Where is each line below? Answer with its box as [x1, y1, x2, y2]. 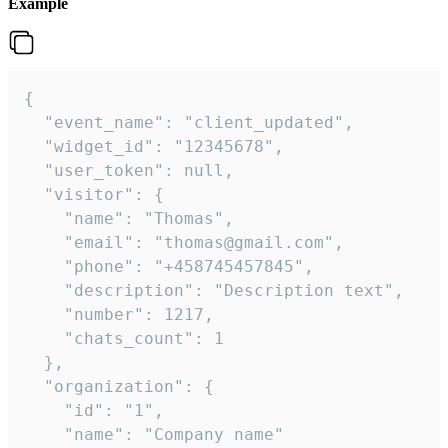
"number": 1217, [24, 304, 214, 324]
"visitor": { [24, 184, 164, 204]
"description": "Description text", [24, 280, 404, 300]
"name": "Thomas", [24, 208, 234, 228]
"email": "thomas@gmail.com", [24, 232, 344, 252]
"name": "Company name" [24, 424, 284, 444]
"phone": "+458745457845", [24, 256, 314, 276]
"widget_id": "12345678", [24, 136, 284, 156]
